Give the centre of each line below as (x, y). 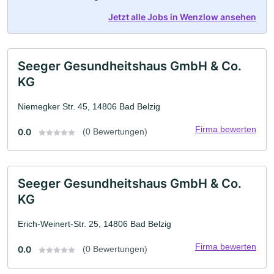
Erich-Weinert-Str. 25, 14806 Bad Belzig (94, 224)
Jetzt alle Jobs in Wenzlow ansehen (182, 17)
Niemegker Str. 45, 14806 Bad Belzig (89, 106)
